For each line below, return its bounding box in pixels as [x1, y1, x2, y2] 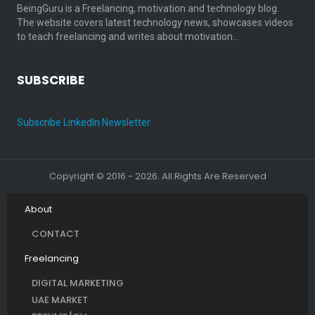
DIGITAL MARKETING [32, 276, 124, 290]
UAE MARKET [32, 292, 88, 307]
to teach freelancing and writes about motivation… [17, 30, 239, 42]
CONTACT [32, 226, 79, 240]
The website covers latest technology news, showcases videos [17, 16, 293, 28]
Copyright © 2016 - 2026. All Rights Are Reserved [49, 169, 266, 183]
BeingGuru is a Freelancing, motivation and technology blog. [17, 2, 279, 14]
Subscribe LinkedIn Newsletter [17, 116, 150, 128]
